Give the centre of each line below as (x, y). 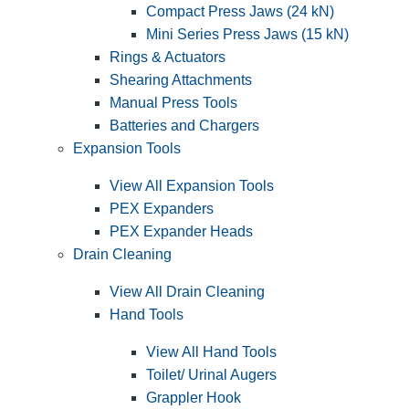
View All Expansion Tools (192, 186)
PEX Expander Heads (181, 232)
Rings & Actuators (168, 58)
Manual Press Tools (173, 103)
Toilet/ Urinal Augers (211, 375)
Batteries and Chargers (184, 126)
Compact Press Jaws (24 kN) (240, 12)
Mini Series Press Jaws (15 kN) (247, 35)
